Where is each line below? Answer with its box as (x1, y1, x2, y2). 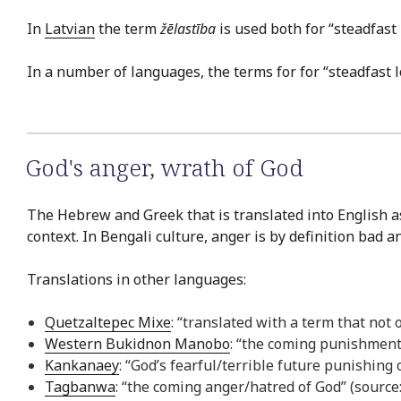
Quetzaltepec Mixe (45, 311, 171, 332)
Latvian (45, 19, 95, 39)
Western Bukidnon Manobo (45, 333, 230, 354)
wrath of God (161, 151, 303, 184)
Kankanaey (45, 354, 119, 375)
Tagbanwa (45, 376, 115, 397)
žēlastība (160, 19, 216, 39)
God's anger (25, 151, 149, 184)
